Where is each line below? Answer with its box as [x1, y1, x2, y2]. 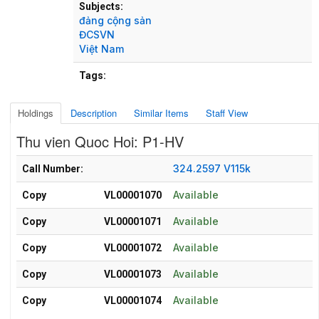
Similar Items [134, 105, 189, 120]
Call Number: [22, 162, 83, 174]
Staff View [206, 105, 248, 120]
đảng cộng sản [79, 14, 152, 26]
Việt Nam [79, 42, 124, 55]
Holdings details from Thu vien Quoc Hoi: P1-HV [16, 154, 216, 168]
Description [70, 105, 117, 120]
